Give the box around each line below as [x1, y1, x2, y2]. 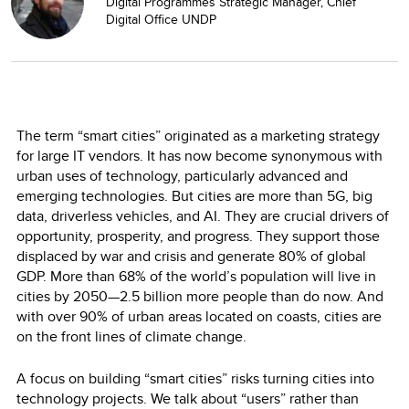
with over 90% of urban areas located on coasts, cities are [16, 305, 382, 327]
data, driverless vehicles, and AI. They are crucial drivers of [16, 204, 389, 226]
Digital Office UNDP [106, 9, 220, 28]
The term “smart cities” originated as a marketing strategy [16, 124, 380, 146]
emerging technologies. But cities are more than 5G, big [16, 184, 372, 206]
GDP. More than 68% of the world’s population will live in [16, 265, 376, 287]
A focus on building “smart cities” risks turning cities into [16, 367, 374, 389]
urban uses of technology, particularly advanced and [16, 164, 348, 186]
